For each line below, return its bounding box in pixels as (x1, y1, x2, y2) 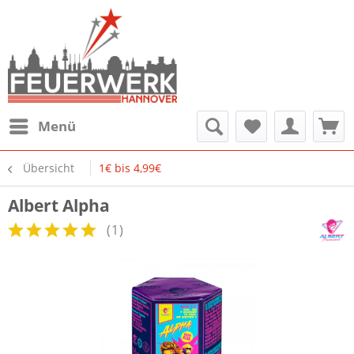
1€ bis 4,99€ (99, 160, 161, 175)
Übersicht (23, 160, 74, 175)
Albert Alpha (8, 194, 110, 217)
